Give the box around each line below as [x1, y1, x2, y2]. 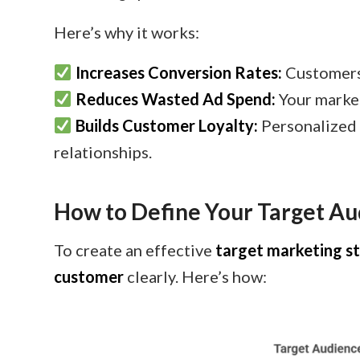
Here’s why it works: [54, 22, 199, 42]
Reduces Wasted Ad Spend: [75, 89, 276, 108]
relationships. [54, 142, 152, 162]
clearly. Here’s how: [124, 267, 267, 286]
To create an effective [54, 240, 215, 260]
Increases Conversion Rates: [75, 63, 282, 82]
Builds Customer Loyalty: [75, 116, 258, 135]
